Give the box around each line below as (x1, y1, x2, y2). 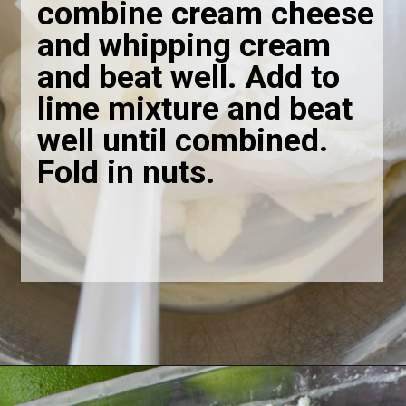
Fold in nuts (37, 153, 207, 192)
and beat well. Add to (37, 58, 341, 97)
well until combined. (37, 121, 329, 160)
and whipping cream (37, 26, 332, 65)
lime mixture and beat (37, 90, 353, 129)
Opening (51, 383, 101, 399)
